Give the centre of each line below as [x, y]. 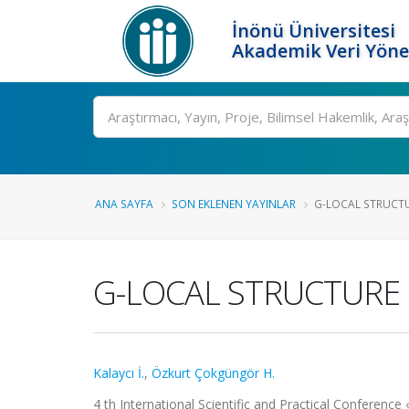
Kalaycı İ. [119, 373]
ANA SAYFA [124, 204]
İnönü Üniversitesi [314, 31]
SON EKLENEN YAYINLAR [234, 204]
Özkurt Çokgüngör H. [213, 373]
